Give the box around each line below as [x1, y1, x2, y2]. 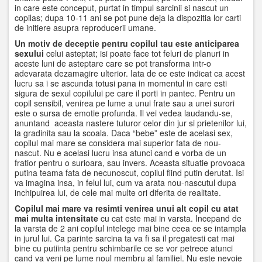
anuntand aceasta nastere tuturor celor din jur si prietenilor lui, [15, 117, 247, 129]
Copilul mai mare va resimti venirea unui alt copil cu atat [15, 202, 239, 214]
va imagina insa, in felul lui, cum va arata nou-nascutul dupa [15, 177, 236, 188]
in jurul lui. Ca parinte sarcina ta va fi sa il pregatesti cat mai [15, 232, 235, 244]
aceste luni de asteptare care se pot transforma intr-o [15, 57, 211, 69]
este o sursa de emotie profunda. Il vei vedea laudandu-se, [15, 107, 233, 119]
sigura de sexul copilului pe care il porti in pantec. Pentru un [15, 87, 235, 99]
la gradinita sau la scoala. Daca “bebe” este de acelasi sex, [15, 127, 233, 139]
